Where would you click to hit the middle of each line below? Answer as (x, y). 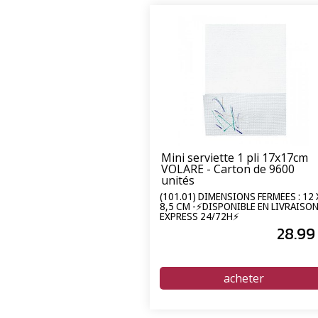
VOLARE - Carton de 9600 (228, 169)
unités (178, 180)
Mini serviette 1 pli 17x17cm (235, 157)
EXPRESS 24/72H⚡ (199, 216)
